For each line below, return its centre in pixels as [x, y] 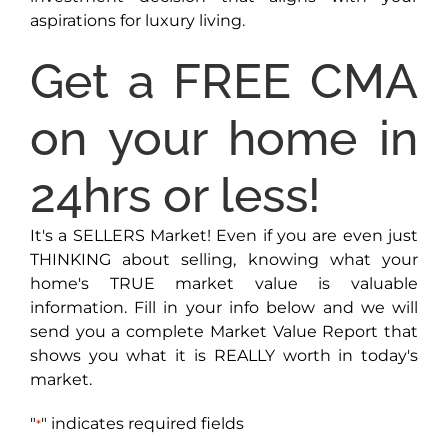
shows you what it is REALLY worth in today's [224, 356]
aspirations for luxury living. [137, 21]
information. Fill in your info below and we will [224, 308]
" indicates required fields [142, 424]
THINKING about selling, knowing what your [224, 260]
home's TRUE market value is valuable [224, 284]
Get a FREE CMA [224, 81]
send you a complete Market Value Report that [224, 332]
